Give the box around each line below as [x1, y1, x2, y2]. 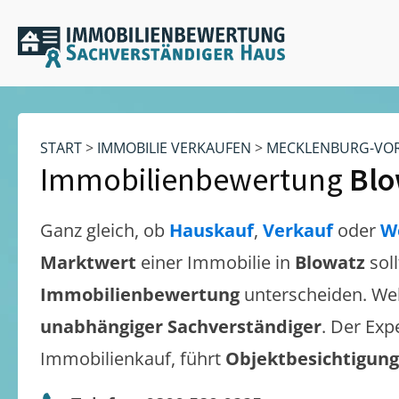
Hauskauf [169, 218, 254, 242]
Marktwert [40, 250, 141, 274]
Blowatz [295, 250, 365, 274]
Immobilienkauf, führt [40, 346, 225, 370]
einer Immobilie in [141, 250, 295, 274]
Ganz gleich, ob [40, 218, 169, 242]
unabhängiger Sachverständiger [40, 314, 322, 338]
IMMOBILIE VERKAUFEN [97, 138, 251, 158]
